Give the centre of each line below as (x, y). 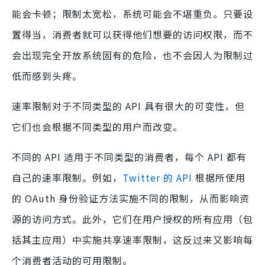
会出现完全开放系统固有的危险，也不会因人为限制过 (132, 55)
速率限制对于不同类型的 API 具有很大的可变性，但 (128, 106)
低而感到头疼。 (47, 76)
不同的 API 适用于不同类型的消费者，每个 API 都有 (129, 157)
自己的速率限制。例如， (67, 178)
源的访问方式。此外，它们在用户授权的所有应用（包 (132, 219)
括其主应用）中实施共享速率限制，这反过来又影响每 (132, 240)
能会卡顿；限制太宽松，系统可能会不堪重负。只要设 (132, 14)
